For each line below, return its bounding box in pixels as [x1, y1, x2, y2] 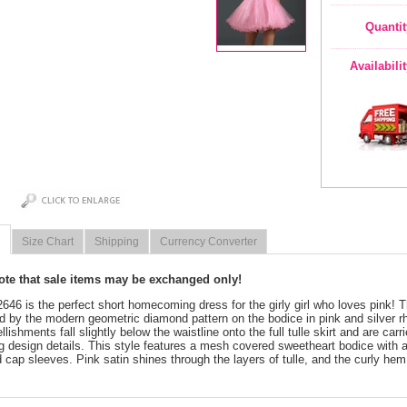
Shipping [94, 235, 139, 248]
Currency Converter [160, 235, 257, 248]
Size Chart [22, 235, 74, 248]
